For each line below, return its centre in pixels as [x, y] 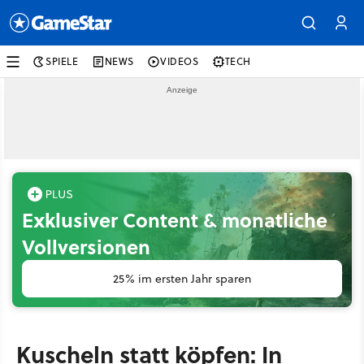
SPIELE [62, 61]
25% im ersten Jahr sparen [182, 279]
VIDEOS [180, 61]
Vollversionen [86, 247]
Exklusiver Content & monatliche [175, 220]
